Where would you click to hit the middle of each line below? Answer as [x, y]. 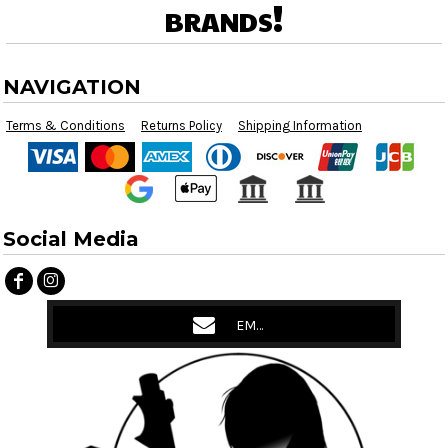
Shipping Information [300, 126]
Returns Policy [181, 126]
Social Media [71, 239]
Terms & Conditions [65, 126]
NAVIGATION [72, 87]
